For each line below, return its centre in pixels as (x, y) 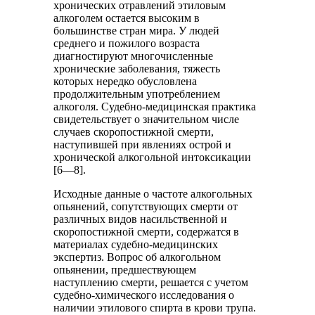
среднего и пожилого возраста (127, 43)
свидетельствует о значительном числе (147, 119)
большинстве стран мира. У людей (137, 31)
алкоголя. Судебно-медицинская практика (155, 107)
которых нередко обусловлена (126, 81)
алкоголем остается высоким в (127, 18)
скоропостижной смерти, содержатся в (147, 232)
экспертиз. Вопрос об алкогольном (137, 257)
